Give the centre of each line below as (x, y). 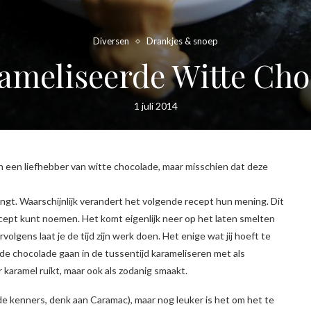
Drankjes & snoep (182, 41)
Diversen (111, 41)
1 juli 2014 (155, 106)
